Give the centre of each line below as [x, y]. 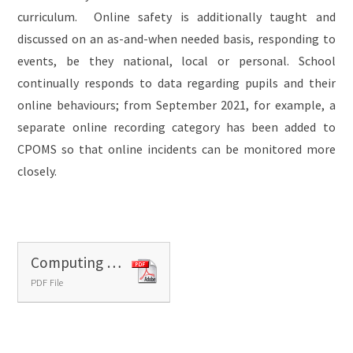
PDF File [47, 282]
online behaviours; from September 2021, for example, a [176, 104]
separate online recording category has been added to [176, 126]
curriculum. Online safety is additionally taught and [176, 16]
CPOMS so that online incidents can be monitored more [176, 149]
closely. [40, 171]
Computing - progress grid [114, 262]
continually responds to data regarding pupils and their [176, 82]
